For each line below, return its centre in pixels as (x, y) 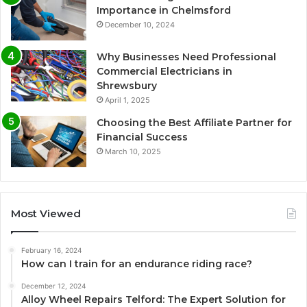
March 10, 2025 (133, 152)
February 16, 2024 (51, 250)
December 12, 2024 (53, 286)
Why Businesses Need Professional (186, 57)
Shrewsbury (128, 86)
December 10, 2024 (140, 25)
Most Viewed (46, 214)
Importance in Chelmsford (164, 11)
